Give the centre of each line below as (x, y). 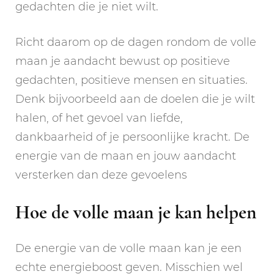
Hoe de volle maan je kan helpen (136, 213)
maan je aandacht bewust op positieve (123, 61)
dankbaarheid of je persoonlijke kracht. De (132, 137)
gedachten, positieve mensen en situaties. (131, 80)
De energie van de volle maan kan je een (128, 248)
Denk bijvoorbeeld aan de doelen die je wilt (135, 99)
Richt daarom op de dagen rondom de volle (136, 43)
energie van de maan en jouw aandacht (126, 156)
